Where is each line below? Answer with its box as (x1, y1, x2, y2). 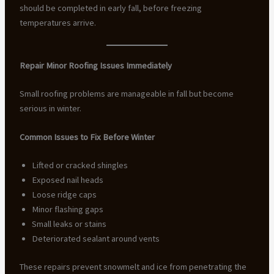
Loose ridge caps (31, 188, 97, 200)
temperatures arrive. (19, 17, 96, 29)
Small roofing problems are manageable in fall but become (19, 87, 234, 99)
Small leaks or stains (31, 218, 106, 229)
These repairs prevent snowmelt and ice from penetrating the (19, 261, 246, 272)
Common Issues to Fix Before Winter (19, 131, 155, 143)
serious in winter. (19, 102, 81, 114)
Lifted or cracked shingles (31, 159, 128, 171)
